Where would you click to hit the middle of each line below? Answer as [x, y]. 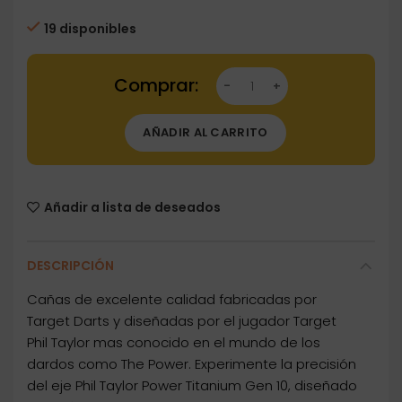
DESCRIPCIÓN [70, 266]
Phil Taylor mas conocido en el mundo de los [174, 343]
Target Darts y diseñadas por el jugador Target [182, 321]
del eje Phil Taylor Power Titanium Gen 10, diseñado [192, 386]
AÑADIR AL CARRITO [205, 133]
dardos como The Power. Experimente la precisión [192, 364]
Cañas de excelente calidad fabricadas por [172, 300]
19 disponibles [90, 29]
